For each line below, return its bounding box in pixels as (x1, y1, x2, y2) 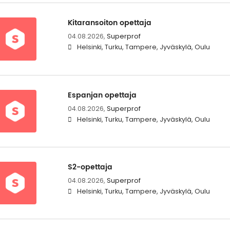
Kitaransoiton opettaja (67, 17, 151, 29)
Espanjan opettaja (67, 89, 137, 101)
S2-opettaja (67, 161, 112, 173)
